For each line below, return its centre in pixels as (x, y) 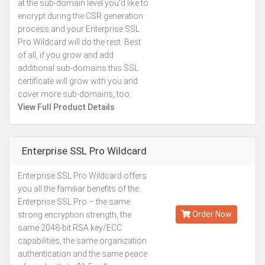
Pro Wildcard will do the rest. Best (79, 42)
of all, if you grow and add (66, 55)
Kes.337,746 (206, 183)
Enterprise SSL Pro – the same (74, 202)
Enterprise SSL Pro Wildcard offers (82, 176)
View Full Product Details (66, 107)
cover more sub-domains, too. (75, 94)
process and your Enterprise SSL (79, 29)
